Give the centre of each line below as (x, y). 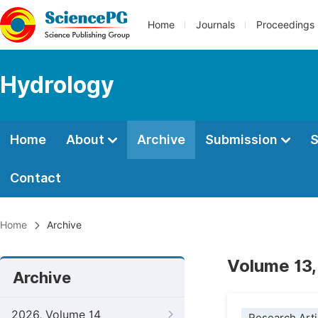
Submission (243, 139)
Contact (35, 178)
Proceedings (285, 25)
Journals (215, 25)
